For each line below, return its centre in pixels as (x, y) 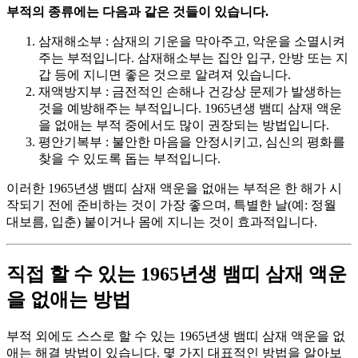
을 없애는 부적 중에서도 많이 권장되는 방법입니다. (184, 125)
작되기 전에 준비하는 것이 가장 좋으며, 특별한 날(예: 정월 (171, 205)
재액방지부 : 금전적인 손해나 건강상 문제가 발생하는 (190, 92)
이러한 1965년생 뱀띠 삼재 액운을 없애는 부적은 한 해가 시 (174, 189)
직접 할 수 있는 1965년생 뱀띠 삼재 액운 (177, 274)
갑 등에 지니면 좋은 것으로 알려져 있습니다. (165, 75)
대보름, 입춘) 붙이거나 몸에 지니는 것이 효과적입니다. (162, 222)
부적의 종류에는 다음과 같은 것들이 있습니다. (137, 12)
